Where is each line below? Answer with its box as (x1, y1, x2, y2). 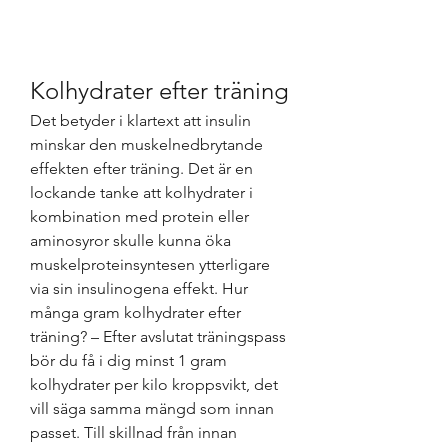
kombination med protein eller (30, 207, 249, 227)
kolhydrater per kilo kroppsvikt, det (30, 375, 278, 395)
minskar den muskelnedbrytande (30, 135, 263, 155)
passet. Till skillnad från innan (30, 423, 237, 443)
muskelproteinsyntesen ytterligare (30, 255, 270, 275)
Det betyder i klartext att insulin (30, 111, 251, 131)
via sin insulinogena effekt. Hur (30, 279, 248, 299)
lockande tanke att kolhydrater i (30, 183, 253, 203)
